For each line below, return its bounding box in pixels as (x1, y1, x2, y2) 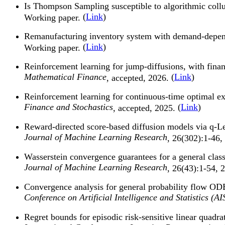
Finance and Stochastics (24, 102, 113, 113)
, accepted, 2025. (113, 103, 178, 112)
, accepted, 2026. (106, 73, 171, 82)
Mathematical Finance (24, 72, 106, 82)
